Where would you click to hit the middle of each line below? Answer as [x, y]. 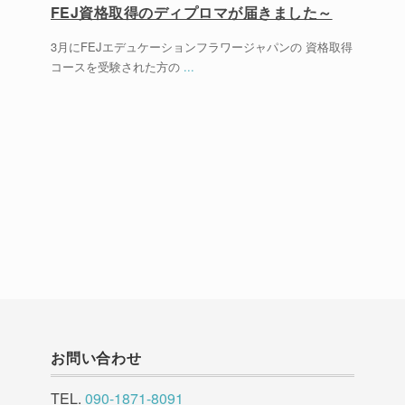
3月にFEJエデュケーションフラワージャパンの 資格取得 [202, 47]
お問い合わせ [96, 358]
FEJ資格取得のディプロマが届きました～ [192, 12]
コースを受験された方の [117, 66]
